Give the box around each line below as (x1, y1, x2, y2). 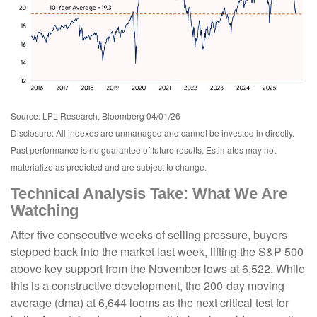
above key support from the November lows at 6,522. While (11, 260, 305, 277)
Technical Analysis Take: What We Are (11, 184, 287, 202)
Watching (11, 201, 79, 219)
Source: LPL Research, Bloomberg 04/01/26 (11, 109, 180, 122)
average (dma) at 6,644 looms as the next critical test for (11, 294, 289, 311)
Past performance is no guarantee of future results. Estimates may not (11, 143, 276, 156)
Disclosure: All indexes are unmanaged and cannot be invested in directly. (11, 126, 294, 139)
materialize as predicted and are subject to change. (11, 160, 209, 173)
